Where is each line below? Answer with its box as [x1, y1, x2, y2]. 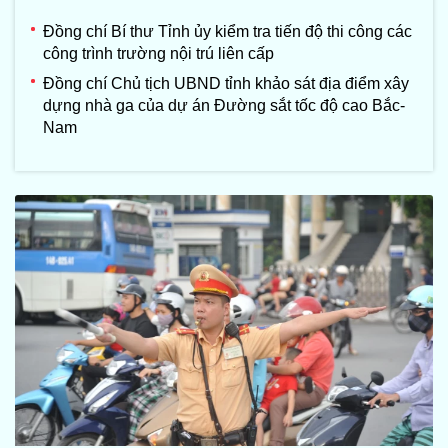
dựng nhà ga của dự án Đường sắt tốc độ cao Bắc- [43, 97, 405, 115]
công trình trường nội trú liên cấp [43, 45, 274, 63]
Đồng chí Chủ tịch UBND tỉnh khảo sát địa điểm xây [43, 75, 409, 93]
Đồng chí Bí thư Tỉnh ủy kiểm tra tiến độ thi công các [43, 23, 412, 41]
